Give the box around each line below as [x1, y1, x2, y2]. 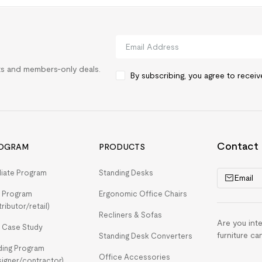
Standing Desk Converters [98, 232, 192, 240]
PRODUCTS [98, 142, 145, 151]
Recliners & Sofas [98, 211, 162, 219]
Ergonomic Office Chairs [98, 189, 187, 198]
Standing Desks [98, 168, 153, 177]
